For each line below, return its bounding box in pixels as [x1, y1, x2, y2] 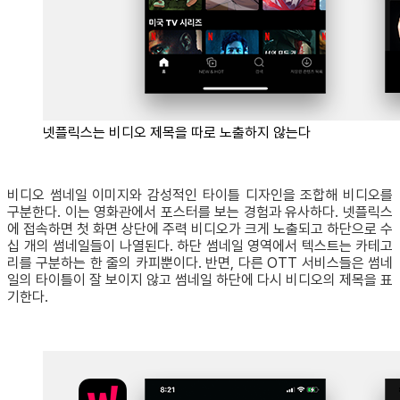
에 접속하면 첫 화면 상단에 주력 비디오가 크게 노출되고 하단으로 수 [7, 221, 393, 238]
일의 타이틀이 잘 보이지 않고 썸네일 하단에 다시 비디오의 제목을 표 [7, 271, 393, 289]
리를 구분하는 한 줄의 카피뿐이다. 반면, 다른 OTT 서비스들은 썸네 [7, 254, 393, 272]
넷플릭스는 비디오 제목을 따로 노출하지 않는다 [43, 124, 311, 142]
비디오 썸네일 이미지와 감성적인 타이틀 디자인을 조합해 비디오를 [7, 187, 393, 204]
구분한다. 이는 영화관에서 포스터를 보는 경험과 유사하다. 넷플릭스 [7, 204, 393, 221]
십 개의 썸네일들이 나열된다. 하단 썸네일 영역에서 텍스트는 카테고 [7, 237, 393, 255]
